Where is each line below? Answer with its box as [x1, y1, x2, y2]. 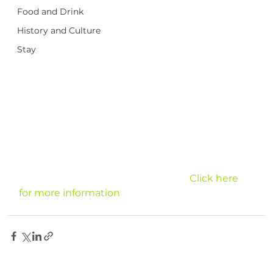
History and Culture [17, 25, 101, 36]
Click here [19, 172, 190, 185]
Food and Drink [17, 6, 84, 17]
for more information [19, 187, 121, 199]
